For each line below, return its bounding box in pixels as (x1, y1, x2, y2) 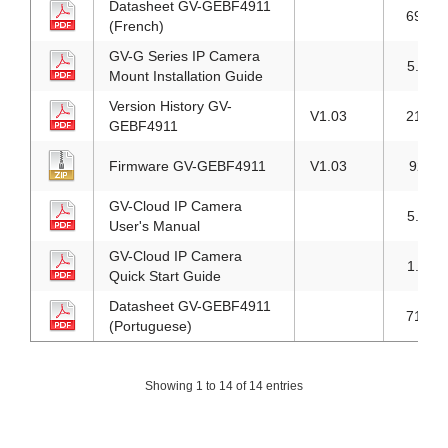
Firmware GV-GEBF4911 (109, 158, 266, 174)
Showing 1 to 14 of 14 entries (145, 379, 303, 394)
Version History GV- (109, 98, 232, 114)
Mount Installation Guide (109, 68, 263, 84)
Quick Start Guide (109, 268, 221, 284)
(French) (109, 18, 164, 34)
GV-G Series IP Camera (109, 48, 260, 64)
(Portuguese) (109, 318, 192, 334)
